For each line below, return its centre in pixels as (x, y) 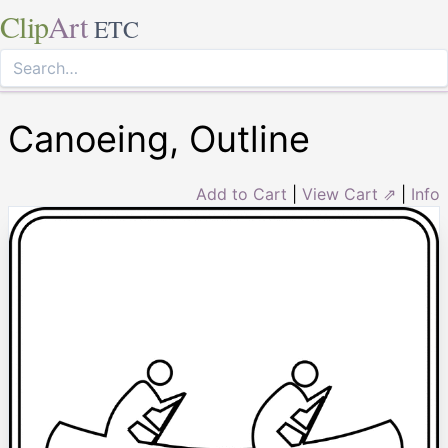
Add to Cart (241, 194)
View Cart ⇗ (349, 194)
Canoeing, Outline (159, 139)
